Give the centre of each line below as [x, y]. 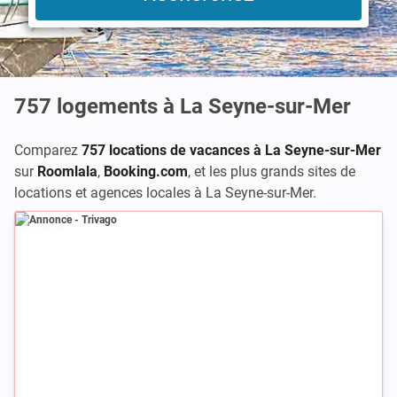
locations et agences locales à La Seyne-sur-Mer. [165, 193]
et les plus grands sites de [275, 171]
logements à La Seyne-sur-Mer [204, 106]
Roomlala [67, 171]
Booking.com [146, 171]
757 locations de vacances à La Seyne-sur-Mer [231, 150]
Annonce [43, 227]
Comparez [48, 150]
